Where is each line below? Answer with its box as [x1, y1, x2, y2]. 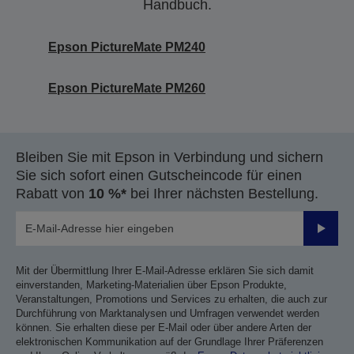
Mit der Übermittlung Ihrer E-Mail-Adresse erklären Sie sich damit [16, 265, 314, 277]
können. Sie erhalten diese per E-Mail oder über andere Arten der [16, 322, 311, 333]
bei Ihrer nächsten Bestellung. [126, 186, 318, 201]
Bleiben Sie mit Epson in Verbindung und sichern [16, 149, 323, 165]
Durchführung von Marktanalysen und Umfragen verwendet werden [16, 307, 319, 319]
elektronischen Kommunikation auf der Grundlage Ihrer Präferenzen [16, 336, 323, 348]
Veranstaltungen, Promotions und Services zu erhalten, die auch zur [16, 293, 327, 305]
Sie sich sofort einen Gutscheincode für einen [16, 168, 302, 183]
